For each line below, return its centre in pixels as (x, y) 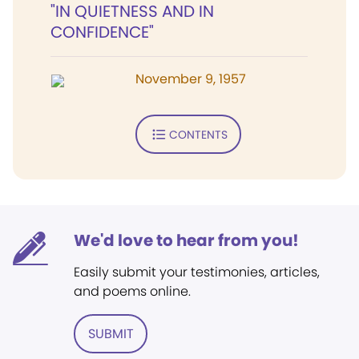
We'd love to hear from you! (186, 240)
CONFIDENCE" (102, 32)
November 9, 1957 (191, 79)
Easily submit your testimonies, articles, (197, 272)
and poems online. (132, 291)
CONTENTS (198, 134)
